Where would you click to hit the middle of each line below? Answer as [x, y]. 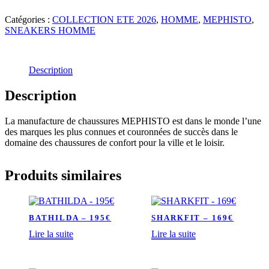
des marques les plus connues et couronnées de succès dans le [121, 131]
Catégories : [29, 20]
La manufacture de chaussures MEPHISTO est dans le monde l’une [133, 121]
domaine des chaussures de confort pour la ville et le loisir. [115, 142]
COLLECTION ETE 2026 [104, 20]
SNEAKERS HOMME [50, 30]
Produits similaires [63, 175]
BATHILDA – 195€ [70, 217]
